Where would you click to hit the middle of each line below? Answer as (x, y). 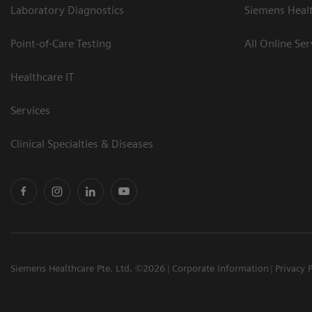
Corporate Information (220, 268)
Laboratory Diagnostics (67, 10)
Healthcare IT (42, 77)
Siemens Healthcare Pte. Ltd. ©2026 (88, 268)
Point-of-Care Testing (61, 43)
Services (30, 110)
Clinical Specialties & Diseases (82, 143)
